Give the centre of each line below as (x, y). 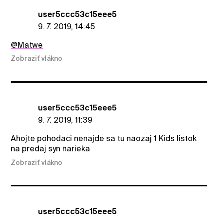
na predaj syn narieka (51, 149)
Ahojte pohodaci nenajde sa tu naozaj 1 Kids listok (104, 139)
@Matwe (27, 45)
